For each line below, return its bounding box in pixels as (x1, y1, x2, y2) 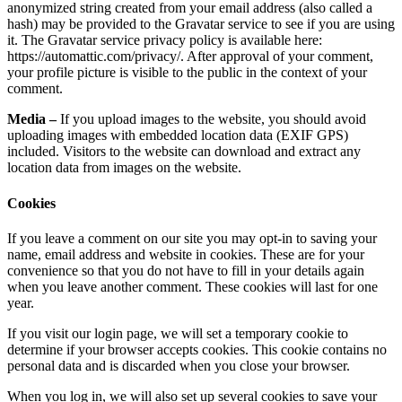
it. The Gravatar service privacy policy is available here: (7, 32, 322, 48)
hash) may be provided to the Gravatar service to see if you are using (7, 16, 395, 32)
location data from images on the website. (7, 160, 241, 176)
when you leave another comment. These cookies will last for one (7, 278, 378, 294)
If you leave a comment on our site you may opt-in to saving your (7, 230, 377, 246)
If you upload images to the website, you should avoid (60, 111, 366, 127)
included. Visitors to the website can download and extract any (7, 144, 361, 160)
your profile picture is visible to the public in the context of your (7, 65, 367, 81)
